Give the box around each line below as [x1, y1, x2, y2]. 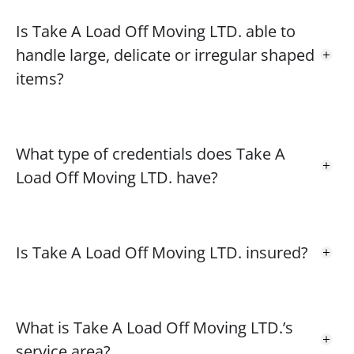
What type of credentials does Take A [16, 142, 285, 164]
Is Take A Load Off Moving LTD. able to [16, 20, 296, 42]
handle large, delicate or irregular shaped [16, 43, 314, 66]
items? [16, 67, 64, 89]
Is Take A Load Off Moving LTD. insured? [16, 241, 308, 263]
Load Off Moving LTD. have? [16, 166, 218, 188]
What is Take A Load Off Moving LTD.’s [16, 316, 293, 338]
